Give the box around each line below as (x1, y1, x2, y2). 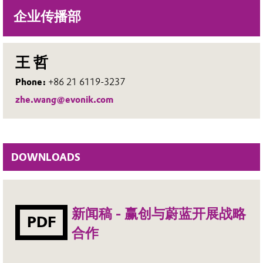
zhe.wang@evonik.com (15, 93, 114, 105)
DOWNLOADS (11, 151, 80, 163)
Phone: (15, 76, 49, 87)
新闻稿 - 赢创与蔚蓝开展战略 (72, 206, 247, 222)
